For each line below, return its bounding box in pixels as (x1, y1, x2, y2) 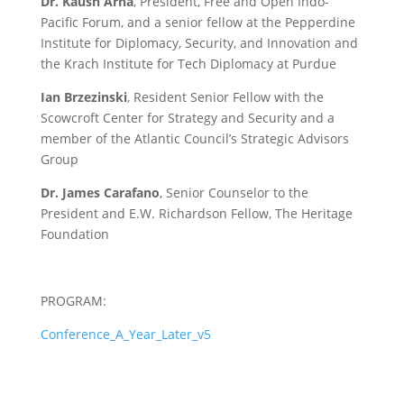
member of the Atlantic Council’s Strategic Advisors (40, 129, 349, 147)
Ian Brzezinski (40, 87, 127, 106)
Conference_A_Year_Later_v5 (40, 325, 211, 343)
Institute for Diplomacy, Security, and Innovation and (40, 33, 358, 51)
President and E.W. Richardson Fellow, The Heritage (40, 204, 353, 222)
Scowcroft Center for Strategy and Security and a (40, 108, 335, 126)
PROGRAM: (40, 291, 106, 309)
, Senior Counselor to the (159, 183, 308, 201)
